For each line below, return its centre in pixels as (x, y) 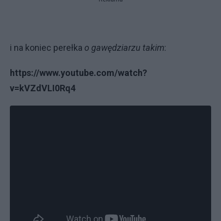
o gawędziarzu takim (124, 48)
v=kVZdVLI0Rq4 (43, 88)
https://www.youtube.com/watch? (78, 73)
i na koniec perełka (47, 48)
